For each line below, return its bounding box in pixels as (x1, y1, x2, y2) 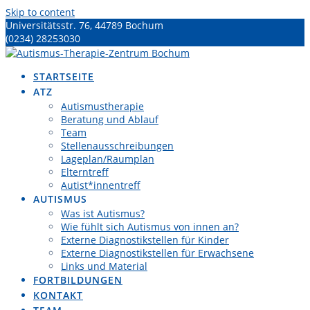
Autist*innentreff (61, 179, 140, 192)
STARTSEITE (33, 70, 94, 83)
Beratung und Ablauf (61, 113, 158, 126)
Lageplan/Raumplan (61, 152, 154, 165)
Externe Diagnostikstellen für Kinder (61, 233, 229, 246)
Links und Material (61, 259, 147, 273)
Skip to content (6, 6, 75, 19)
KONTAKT (33, 289, 83, 302)
